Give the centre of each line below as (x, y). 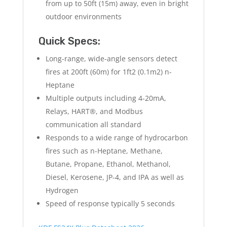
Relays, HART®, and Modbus (94, 111)
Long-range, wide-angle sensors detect (111, 59)
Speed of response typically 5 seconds (110, 204)
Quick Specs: (69, 41)
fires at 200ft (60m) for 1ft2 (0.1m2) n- (108, 72)
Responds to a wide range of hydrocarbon (117, 138)
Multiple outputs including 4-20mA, (106, 98)
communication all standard (93, 125)
